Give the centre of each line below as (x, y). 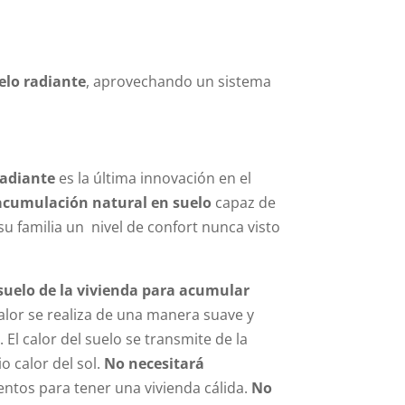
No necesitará (154, 364)
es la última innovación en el (153, 179)
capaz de (243, 203)
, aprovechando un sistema (179, 81)
